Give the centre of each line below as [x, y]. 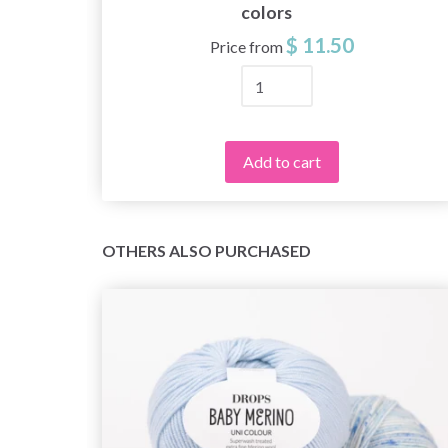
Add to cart [282, 162]
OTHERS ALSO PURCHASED [206, 251]
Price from [246, 47]
